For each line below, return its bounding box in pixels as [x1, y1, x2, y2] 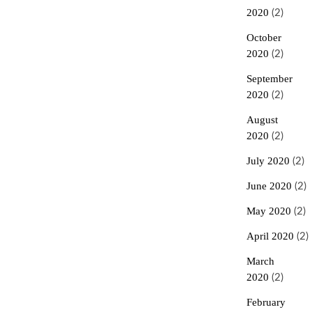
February [246, 297, 286, 308]
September [246, 73, 292, 84]
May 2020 [246, 205, 291, 217]
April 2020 [246, 231, 294, 242]
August [246, 114, 278, 125]
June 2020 [246, 180, 292, 192]
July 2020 [246, 155, 290, 166]
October [246, 32, 281, 43]
